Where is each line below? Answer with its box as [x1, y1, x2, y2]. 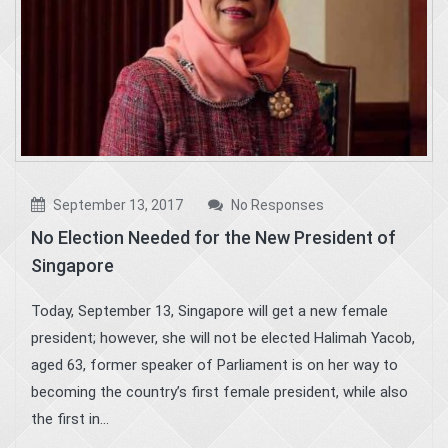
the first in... [31, 410, 109, 429]
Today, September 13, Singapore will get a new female [31, 302, 388, 321]
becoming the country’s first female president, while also [31, 383, 408, 402]
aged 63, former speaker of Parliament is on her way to [31, 356, 398, 375]
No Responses [228, 197, 324, 214]
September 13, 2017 [50, 197, 183, 214]
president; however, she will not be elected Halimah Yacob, [31, 329, 415, 348]
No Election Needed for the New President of [31, 227, 396, 249]
